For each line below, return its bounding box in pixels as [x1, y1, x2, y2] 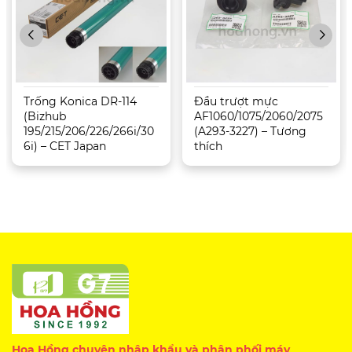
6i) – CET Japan [24, 138, 106, 153]
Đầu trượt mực [193, 93, 278, 108]
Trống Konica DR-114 [24, 93, 137, 108]
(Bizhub [24, 108, 66, 123]
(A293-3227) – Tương [193, 123, 306, 138]
